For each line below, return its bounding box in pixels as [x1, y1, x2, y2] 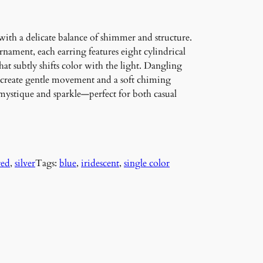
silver [15, 157, 35, 170]
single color [124, 157, 170, 170]
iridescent [81, 157, 119, 170]
